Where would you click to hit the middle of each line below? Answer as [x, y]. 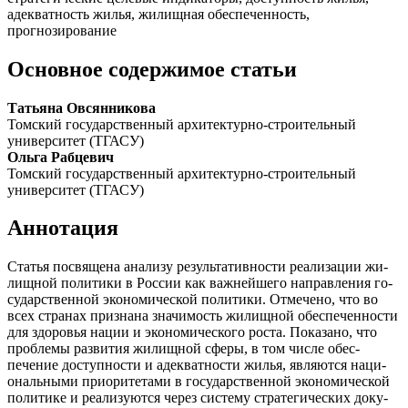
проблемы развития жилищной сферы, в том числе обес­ [184, 349]
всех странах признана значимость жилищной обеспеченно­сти [203, 316]
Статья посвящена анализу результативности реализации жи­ [198, 267]
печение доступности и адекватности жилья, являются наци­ [197, 365]
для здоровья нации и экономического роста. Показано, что [192, 332]
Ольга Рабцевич [61, 157]
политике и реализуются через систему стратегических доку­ [198, 398]
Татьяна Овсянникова [82, 107]
